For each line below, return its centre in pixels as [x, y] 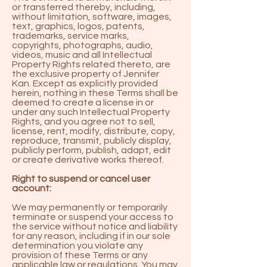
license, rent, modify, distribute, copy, [94, 131]
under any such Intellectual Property [91, 112]
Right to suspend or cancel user [81, 179]
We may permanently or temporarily [90, 207]
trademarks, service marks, [71, 36]
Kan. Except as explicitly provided [85, 83]
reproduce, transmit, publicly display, [92, 141]
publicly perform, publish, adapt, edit [91, 150]
